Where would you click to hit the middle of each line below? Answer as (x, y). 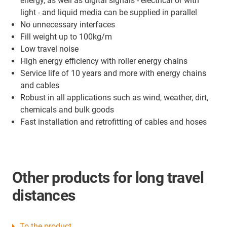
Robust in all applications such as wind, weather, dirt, (114, 98)
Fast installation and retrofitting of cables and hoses (113, 122)
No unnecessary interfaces (68, 25)
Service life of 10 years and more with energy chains (113, 73)
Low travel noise (49, 49)
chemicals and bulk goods (67, 110)
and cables (40, 86)
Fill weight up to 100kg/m (66, 37)
